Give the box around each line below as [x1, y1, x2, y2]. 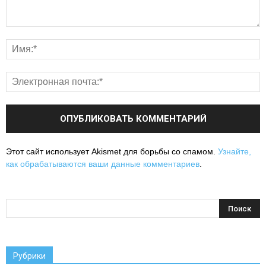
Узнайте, [218, 146, 251, 156]
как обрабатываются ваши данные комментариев [6, 159, 199, 169]
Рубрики [13, 251, 46, 261]
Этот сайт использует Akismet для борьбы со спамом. [6, 146, 218, 156]
